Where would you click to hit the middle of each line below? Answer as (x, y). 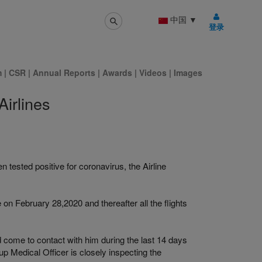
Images (188, 73)
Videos (154, 73)
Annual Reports (64, 73)
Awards (117, 73)
